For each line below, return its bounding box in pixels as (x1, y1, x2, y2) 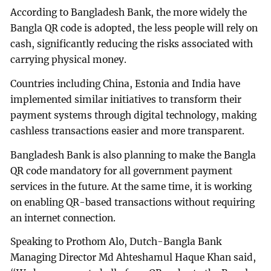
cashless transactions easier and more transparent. (10, 125, 245, 137)
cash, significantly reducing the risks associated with (10, 38, 253, 50)
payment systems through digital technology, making (10, 109, 257, 121)
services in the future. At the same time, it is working (10, 180, 252, 192)
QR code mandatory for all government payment (10, 165, 233, 177)
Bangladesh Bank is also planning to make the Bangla (10, 149, 256, 161)
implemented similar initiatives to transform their (10, 93, 242, 105)
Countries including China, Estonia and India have (10, 77, 241, 90)
